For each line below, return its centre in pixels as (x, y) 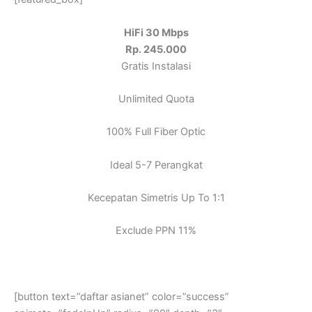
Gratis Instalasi (156, 66)
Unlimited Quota (156, 99)
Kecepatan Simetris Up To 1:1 (156, 198)
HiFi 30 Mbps (156, 32)
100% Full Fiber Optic (156, 132)
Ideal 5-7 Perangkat (156, 165)
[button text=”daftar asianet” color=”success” (122, 297)
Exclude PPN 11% (156, 231)
